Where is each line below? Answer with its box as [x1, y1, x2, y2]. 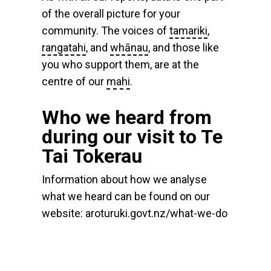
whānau [109, 41, 148, 54]
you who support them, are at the [41, 58, 199, 71]
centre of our [41, 75, 106, 88]
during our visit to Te [41, 125, 223, 148]
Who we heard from [41, 105, 212, 129]
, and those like [148, 41, 219, 54]
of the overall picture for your [41, 7, 180, 20]
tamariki [169, 24, 207, 37]
